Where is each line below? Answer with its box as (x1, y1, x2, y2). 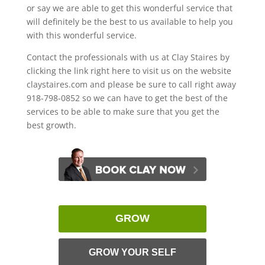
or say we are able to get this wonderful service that (26, 2, 232, 14)
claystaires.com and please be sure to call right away (26, 78, 236, 90)
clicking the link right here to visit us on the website (26, 64, 231, 76)
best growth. (26, 119, 76, 131)
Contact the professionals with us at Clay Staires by (26, 51, 230, 63)
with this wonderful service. (26, 29, 137, 41)
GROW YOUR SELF (88, 247, 176, 257)
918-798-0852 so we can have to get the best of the (26, 92, 228, 104)
